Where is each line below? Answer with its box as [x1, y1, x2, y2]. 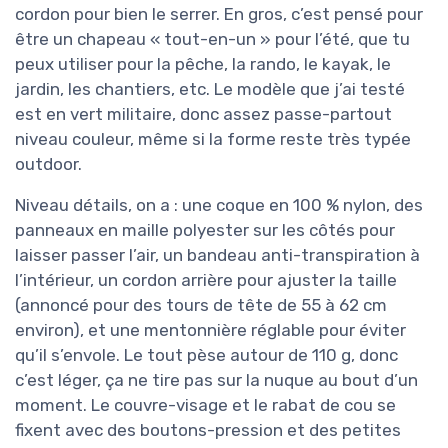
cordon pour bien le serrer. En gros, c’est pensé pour [15, 3, 423, 24]
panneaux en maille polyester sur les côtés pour [15, 219, 395, 240]
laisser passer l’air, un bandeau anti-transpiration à [15, 244, 420, 265]
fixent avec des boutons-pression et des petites [15, 419, 401, 440]
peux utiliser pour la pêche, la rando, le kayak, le [15, 53, 391, 74]
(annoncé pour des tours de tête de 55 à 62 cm [15, 294, 387, 315]
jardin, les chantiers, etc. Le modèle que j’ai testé [15, 78, 405, 99]
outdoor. [15, 153, 82, 174]
